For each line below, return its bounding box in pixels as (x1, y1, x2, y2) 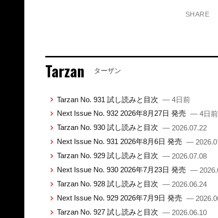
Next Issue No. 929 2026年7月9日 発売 (56, 194, 184, 202)
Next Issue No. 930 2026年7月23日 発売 (56, 165, 188, 174)
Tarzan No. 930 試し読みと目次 (56, 123, 160, 132)
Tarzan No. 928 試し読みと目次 (56, 180, 160, 188)
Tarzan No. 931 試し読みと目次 (56, 95, 160, 104)
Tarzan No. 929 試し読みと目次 (56, 151, 160, 160)
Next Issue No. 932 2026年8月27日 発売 (56, 109, 188, 118)
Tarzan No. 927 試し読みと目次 (56, 208, 160, 217)
